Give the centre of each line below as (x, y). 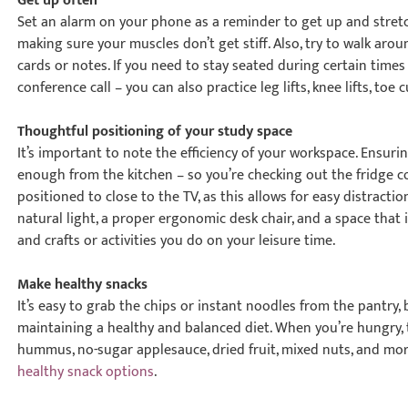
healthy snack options (86, 372)
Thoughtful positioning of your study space (155, 132)
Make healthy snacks (83, 285)
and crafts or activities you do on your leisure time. (177, 241)
